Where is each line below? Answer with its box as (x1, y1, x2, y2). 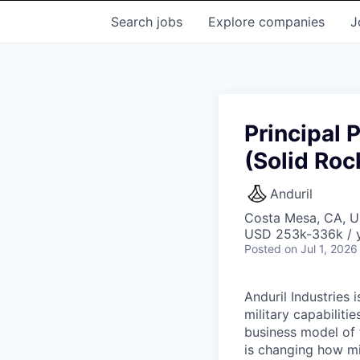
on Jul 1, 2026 (284, 242, 358, 256)
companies (259, 14, 325, 30)
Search (111, 14, 157, 30)
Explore (208, 14, 259, 30)
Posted (244, 242, 281, 256)
